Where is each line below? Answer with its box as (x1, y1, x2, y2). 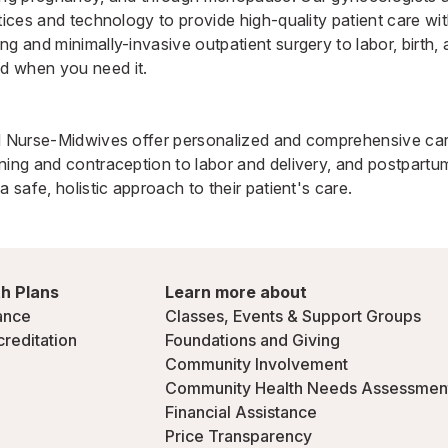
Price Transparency (165, 426, 312, 446)
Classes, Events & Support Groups (165, 306, 421, 326)
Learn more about (165, 282, 307, 302)
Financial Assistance (165, 402, 317, 422)
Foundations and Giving (165, 330, 340, 350)
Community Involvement (165, 354, 348, 374)
